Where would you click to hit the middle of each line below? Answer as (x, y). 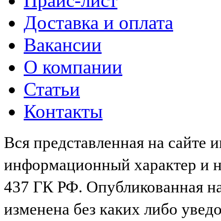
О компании (73, 67)
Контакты (63, 111)
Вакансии (63, 44)
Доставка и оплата (98, 22)
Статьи (52, 89)
